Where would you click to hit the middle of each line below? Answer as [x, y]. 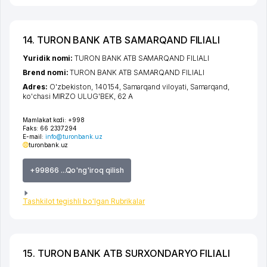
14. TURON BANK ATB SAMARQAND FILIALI [122, 40]
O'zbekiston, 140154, [86, 86]
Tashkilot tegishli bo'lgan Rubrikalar [84, 201]
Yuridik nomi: [49, 58]
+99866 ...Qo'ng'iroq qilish [77, 170]
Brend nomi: [46, 72]
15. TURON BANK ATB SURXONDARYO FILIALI [127, 253]
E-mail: [34, 136]
